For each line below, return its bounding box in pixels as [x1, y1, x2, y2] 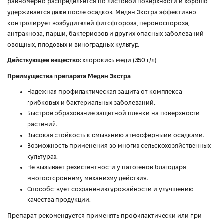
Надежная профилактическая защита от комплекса [27, 88, 182, 95]
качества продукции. [27, 196, 91, 203]
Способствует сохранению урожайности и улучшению [27, 186, 193, 192]
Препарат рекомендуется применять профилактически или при [7, 212, 202, 219]
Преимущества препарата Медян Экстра [7, 73, 131, 79]
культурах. [27, 153, 58, 160]
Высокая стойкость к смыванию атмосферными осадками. [27, 132, 204, 138]
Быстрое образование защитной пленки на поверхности [27, 110, 200, 116]
